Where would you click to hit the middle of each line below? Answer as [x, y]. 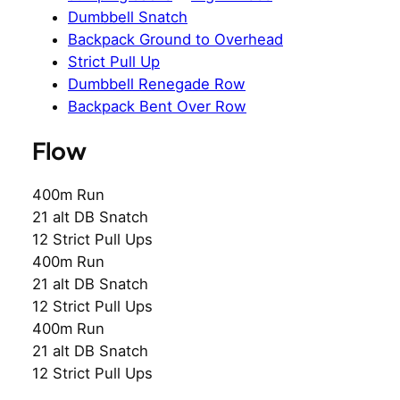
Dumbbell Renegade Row [157, 84]
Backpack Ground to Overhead [175, 40]
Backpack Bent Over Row [157, 107]
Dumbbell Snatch [128, 17]
